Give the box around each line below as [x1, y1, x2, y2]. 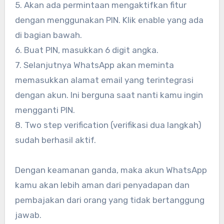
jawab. [14, 210, 41, 220]
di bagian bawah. [14, 30, 82, 40]
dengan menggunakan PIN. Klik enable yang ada [14, 15, 203, 25]
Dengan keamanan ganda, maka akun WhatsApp [14, 165, 207, 175]
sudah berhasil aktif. [14, 135, 96, 145]
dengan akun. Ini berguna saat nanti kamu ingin [14, 90, 203, 100]
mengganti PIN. [14, 105, 75, 115]
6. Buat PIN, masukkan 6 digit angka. [14, 45, 158, 55]
